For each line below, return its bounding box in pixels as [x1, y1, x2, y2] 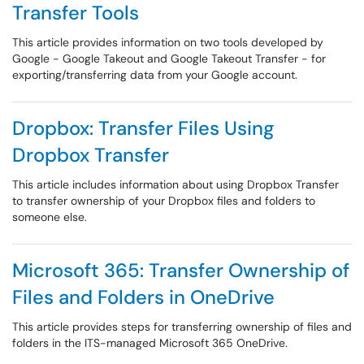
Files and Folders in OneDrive [12, 284, 275, 310]
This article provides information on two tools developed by [12, 35, 323, 50]
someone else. [12, 210, 87, 224]
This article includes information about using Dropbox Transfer [12, 177, 339, 192]
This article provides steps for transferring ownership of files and [12, 319, 352, 334]
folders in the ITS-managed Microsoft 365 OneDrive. [12, 336, 288, 350]
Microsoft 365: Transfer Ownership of [12, 258, 349, 283]
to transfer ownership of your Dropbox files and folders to [12, 193, 315, 208]
